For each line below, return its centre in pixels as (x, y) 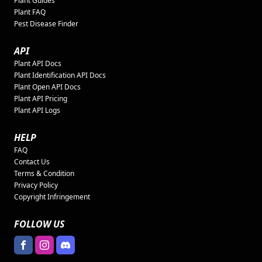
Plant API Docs (38, 63)
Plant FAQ (30, 12)
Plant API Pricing (41, 98)
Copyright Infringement (52, 196)
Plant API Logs (37, 110)
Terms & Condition (44, 173)
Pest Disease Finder (46, 23)
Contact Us (32, 161)
